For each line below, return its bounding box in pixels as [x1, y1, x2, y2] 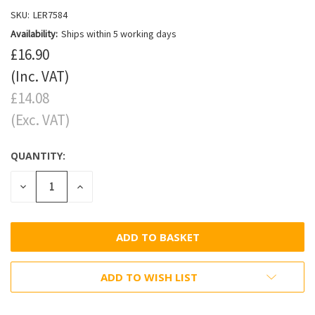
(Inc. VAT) [11, 66, 70, 86]
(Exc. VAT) [11, 110, 70, 129]
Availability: [11, 27, 58, 40]
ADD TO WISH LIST [101, 269, 198, 284]
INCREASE [75, 178, 124, 193]
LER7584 [32, 8, 67, 21]
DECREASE [18, 178, 69, 193]
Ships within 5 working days [60, 27, 176, 40]
